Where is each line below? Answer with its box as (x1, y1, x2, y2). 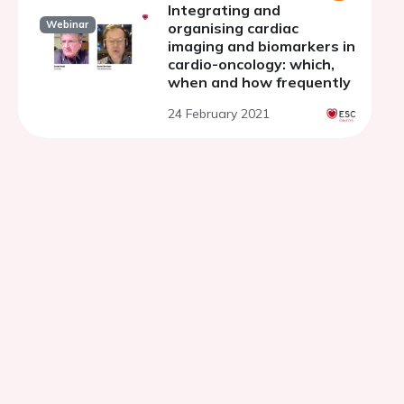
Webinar (46, 18, 89, 32)
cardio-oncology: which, (168, 55, 335, 73)
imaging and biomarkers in (168, 37, 355, 55)
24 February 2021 (168, 106, 270, 122)
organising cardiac (168, 19, 298, 37)
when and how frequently (168, 73, 351, 91)
